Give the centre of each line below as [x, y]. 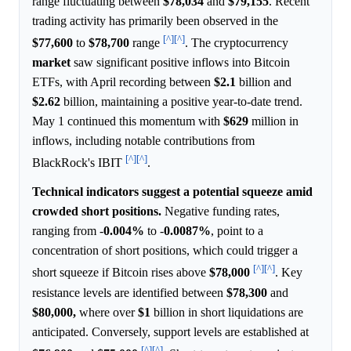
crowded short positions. [97, 212]
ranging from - [68, 231]
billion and [264, 82]
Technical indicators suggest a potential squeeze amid [172, 192]
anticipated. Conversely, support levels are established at [170, 331]
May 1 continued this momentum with [128, 121]
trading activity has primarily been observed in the [155, 20]
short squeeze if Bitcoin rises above [121, 273]
